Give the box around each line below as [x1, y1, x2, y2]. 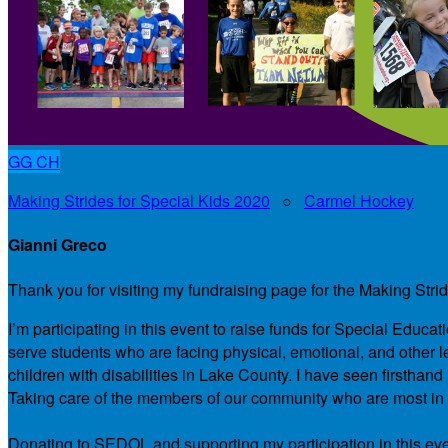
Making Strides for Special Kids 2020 [8, 189, 270, 212]
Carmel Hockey [304, 189, 414, 212]
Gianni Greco [8, 233, 107, 257]
